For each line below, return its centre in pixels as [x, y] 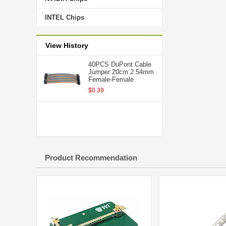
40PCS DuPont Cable [120, 64]
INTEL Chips [65, 17]
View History [67, 45]
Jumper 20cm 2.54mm [121, 72]
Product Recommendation [91, 158]
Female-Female [111, 79]
